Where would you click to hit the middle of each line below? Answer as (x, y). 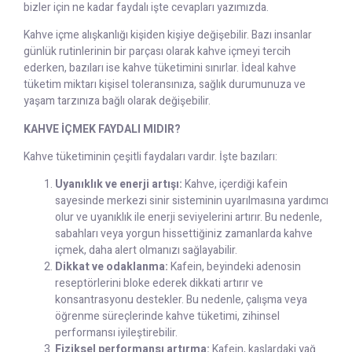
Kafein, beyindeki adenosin (235, 267)
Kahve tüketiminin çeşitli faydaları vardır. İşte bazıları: (150, 157)
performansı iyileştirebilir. (116, 333)
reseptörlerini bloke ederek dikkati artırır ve (159, 284)
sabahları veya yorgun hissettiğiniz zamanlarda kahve (184, 234)
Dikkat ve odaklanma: (112, 267)
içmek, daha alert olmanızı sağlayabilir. (146, 251)
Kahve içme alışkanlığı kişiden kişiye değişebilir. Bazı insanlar (168, 35)
